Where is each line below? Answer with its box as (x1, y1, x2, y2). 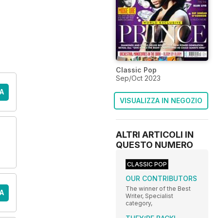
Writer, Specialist (126, 192, 173, 200)
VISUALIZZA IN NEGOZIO (120, 96, 202, 105)
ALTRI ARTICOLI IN (116, 129, 194, 140)
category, (126, 200, 152, 207)
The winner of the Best (126, 185, 191, 193)
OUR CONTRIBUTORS (126, 174, 197, 183)
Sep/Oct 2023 (116, 74, 161, 83)
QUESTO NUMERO (116, 140, 193, 150)
